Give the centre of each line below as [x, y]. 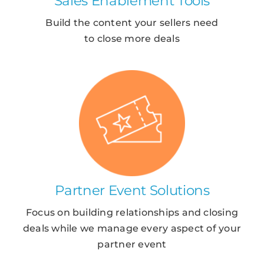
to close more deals [132, 38]
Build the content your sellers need [132, 22]
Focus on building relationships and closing [132, 212]
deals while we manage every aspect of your [132, 228]
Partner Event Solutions [132, 190]
